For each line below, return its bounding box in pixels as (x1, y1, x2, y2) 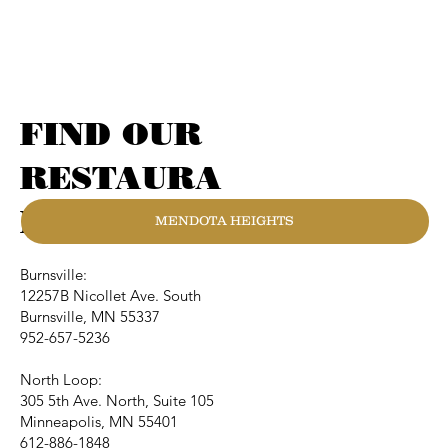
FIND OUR (20, 113, 202, 153)
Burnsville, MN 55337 (20, 306, 160, 326)
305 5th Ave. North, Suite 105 (20, 390, 214, 410)
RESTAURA (20, 157, 222, 197)
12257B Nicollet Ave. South (20, 285, 201, 305)
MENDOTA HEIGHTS (155, 213, 295, 229)
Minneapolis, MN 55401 (20, 411, 178, 431)
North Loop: (20, 369, 102, 389)
